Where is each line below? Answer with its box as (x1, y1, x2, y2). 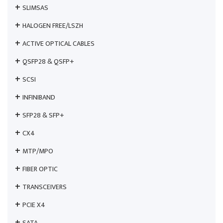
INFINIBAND (22, 92, 55, 104)
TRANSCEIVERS (22, 181, 67, 193)
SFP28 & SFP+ (22, 110, 64, 121)
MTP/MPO (22, 145, 53, 157)
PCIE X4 (22, 199, 45, 211)
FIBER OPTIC (22, 163, 58, 175)
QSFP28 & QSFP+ (22, 56, 74, 68)
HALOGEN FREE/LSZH (22, 20, 83, 32)
